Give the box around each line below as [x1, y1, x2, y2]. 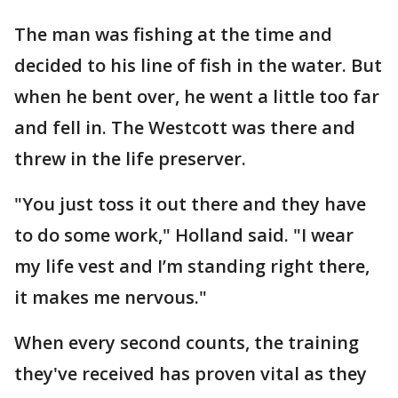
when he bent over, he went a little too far [14, 84, 379, 108]
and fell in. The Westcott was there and [14, 115, 355, 139]
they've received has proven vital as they [14, 362, 367, 386]
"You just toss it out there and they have [14, 192, 366, 216]
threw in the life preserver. [14, 147, 246, 171]
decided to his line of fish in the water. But [14, 53, 382, 77]
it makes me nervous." [14, 285, 207, 309]
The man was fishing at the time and [14, 22, 332, 46]
